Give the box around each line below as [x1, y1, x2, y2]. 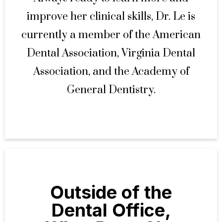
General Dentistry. [66, 83, 156, 97]
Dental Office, [51, 199, 171, 221]
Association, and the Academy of [33, 65, 189, 78]
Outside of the [50, 181, 172, 203]
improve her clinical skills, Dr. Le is [27, 10, 195, 23]
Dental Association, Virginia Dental [27, 47, 195, 60]
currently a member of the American [21, 28, 201, 42]
